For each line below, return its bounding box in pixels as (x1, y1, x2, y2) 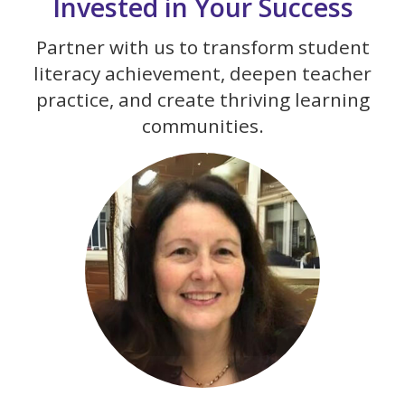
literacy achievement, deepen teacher (33, 61, 372, 87)
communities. (141, 113, 264, 139)
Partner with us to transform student (35, 34, 370, 61)
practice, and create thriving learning (35, 87, 370, 113)
